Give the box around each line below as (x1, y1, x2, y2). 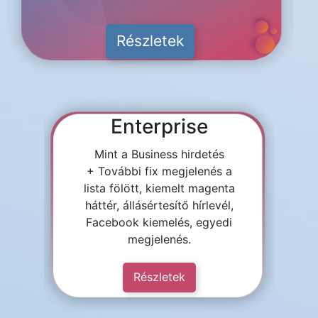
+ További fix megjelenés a (86, 164, 232, 178)
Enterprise (110, 114, 208, 138)
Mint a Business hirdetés (94, 147, 224, 161)
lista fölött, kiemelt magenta (83, 181, 235, 195)
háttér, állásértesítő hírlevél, (84, 198, 234, 212)
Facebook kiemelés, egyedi (86, 215, 232, 229)
